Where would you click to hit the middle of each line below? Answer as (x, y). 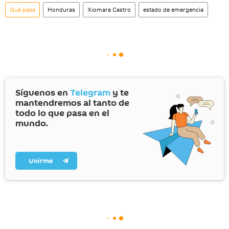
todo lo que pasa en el (62, 113)
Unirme (41, 161)
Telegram (90, 93)
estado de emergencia (173, 9)
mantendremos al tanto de (72, 103)
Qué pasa (22, 9)
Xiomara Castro (109, 9)
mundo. (32, 123)
